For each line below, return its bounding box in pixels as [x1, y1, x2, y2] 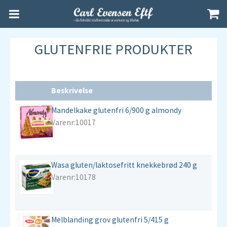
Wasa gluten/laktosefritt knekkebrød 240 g [51, 160, 197, 170]
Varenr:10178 [51, 172, 96, 182]
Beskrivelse [51, 86, 93, 95]
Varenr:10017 [51, 118, 96, 127]
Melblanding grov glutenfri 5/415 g [51, 215, 169, 224]
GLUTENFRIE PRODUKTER [34, 40, 193, 58]
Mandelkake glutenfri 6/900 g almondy [51, 105, 181, 115]
